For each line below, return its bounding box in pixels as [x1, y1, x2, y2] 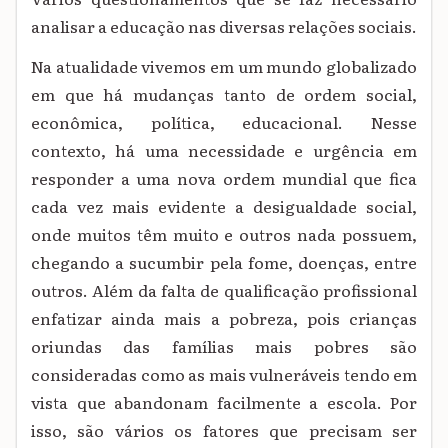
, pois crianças [292, 306, 418, 331]
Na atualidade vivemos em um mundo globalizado [31, 54, 417, 79]
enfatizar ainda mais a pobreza [31, 306, 293, 331]
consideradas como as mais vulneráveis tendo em [31, 362, 417, 387]
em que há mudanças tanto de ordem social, [31, 82, 417, 107]
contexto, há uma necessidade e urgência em [31, 138, 417, 163]
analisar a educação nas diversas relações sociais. [31, 14, 417, 39]
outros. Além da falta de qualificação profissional [31, 278, 417, 303]
